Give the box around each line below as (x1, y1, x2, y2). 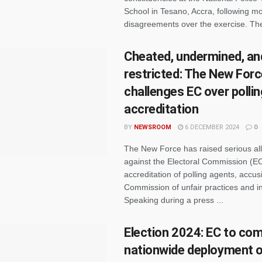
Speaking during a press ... (124, 195, 223, 205)
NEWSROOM (134, 123, 171, 131)
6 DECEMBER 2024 (183, 123, 239, 131)
